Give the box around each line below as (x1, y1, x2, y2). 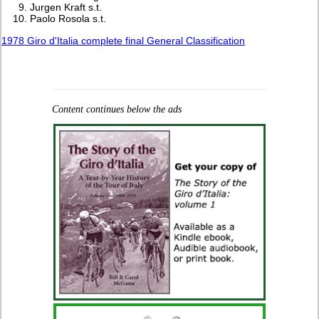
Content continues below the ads (51, 103, 182, 115)
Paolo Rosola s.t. (30, 12, 107, 24)
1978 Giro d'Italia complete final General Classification (1, 34, 246, 46)
